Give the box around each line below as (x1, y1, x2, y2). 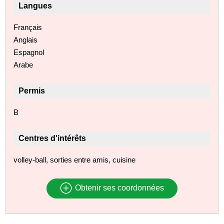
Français (13, 22, 42, 31)
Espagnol (13, 47, 44, 56)
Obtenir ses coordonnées (72, 183, 164, 192)
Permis (18, 86, 45, 95)
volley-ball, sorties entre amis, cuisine (13, 155, 136, 164)
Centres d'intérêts (18, 133, 86, 142)
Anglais (13, 35, 38, 44)
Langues (18, 1, 52, 10)
